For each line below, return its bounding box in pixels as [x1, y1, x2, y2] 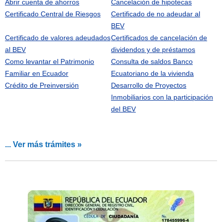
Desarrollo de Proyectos [111, 81, 186, 89]
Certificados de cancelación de [111, 33, 207, 42]
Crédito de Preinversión [5, 81, 79, 89]
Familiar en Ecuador [5, 69, 68, 77]
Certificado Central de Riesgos [5, 9, 101, 18]
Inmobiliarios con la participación [111, 93, 213, 101]
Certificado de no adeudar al [111, 9, 200, 18]
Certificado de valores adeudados [5, 33, 111, 42]
